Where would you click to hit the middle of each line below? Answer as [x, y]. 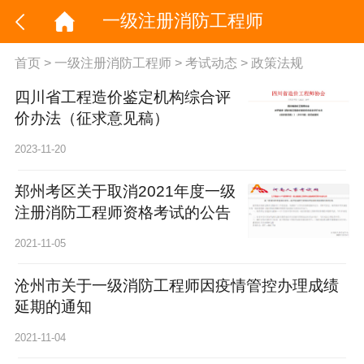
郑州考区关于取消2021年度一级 [125, 192]
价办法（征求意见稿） [91, 119]
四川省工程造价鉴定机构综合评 [122, 97]
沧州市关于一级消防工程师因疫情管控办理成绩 [176, 286]
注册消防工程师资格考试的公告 [122, 213]
